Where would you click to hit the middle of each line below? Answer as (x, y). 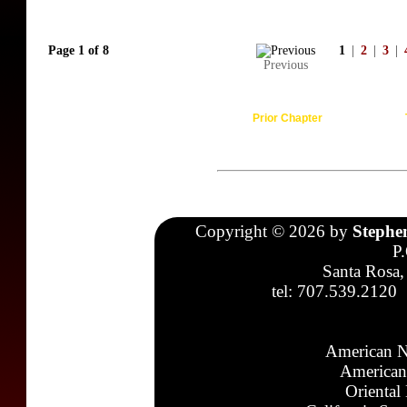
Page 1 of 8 (79, 50)
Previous (286, 65)
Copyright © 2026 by (273, 231)
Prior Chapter (287, 118)
